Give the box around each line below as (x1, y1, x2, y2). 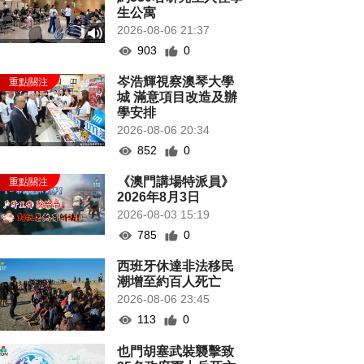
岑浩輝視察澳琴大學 (117, 75, 235, 89)
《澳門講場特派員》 (117, 175, 235, 188)
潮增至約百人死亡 (117, 275, 222, 288)
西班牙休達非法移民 (117, 259, 235, 273)
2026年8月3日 (117, 190, 201, 204)
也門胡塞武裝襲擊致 (117, 344, 235, 359)
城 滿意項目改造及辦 (117, 90, 238, 104)
